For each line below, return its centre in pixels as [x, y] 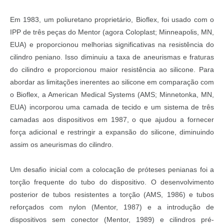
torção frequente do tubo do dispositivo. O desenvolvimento [112, 182]
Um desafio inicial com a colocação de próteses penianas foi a [112, 169]
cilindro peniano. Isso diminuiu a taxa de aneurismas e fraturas [112, 57]
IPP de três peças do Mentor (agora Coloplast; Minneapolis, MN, [112, 32]
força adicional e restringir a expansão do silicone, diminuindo [112, 132]
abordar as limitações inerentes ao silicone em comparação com [112, 82]
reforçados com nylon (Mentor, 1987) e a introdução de [112, 207]
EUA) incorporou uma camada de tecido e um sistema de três [112, 107]
